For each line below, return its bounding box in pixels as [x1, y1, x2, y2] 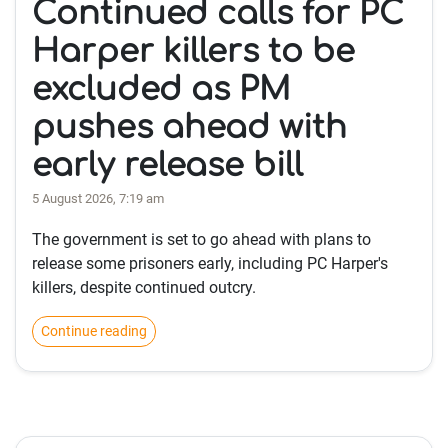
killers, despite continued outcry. [32, 278, 256, 298]
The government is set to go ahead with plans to [32, 230, 371, 250]
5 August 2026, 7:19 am [32, 191, 164, 207]
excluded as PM [32, 72, 290, 108]
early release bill [32, 148, 303, 184]
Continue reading [41, 323, 147, 340]
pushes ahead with [32, 110, 347, 146]
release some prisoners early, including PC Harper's [32, 254, 388, 274]
